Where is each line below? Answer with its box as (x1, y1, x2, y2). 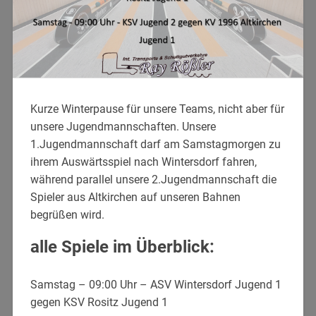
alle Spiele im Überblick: (30, 236, 214, 257)
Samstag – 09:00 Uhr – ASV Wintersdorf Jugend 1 (30, 277, 281, 291)
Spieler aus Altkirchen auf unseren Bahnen (30, 190, 241, 204)
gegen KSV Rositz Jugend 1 (30, 295, 168, 309)
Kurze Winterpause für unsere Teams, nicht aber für (30, 102, 284, 116)
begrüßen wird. (30, 207, 104, 221)
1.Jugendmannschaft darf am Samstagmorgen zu (30, 137, 281, 151)
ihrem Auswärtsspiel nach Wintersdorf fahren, (30, 154, 257, 169)
